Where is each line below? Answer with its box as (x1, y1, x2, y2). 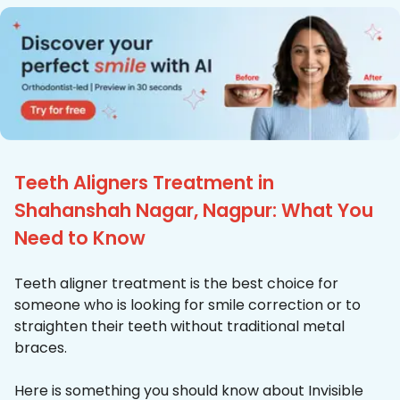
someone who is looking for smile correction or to (14, 295, 361, 316)
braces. (14, 337, 67, 359)
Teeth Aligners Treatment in (14, 170, 274, 196)
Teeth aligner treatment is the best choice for (14, 273, 338, 295)
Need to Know (14, 225, 146, 252)
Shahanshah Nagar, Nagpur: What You (14, 197, 373, 224)
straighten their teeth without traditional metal (14, 316, 345, 337)
